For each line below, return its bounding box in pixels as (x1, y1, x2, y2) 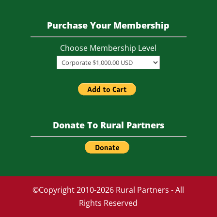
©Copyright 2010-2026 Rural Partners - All (32, 185, 185, 196)
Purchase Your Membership (47, 19, 170, 31)
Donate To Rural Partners (52, 119, 164, 131)
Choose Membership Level (60, 43, 157, 54)
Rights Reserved (79, 198, 138, 209)
